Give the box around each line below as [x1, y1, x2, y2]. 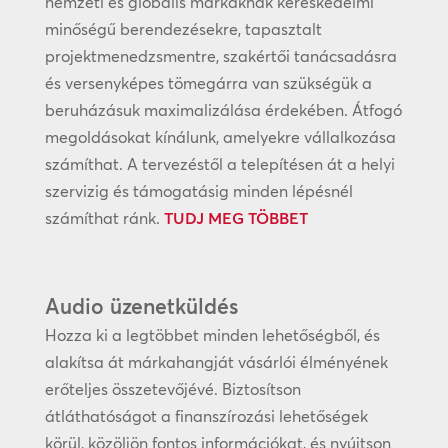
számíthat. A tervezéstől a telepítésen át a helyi [44, 154, 395, 175]
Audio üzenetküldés [44, 293, 238, 320]
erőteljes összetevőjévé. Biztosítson [44, 379, 301, 400]
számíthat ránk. [44, 208, 164, 229]
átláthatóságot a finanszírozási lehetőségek [44, 406, 368, 427]
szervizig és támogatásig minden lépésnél [44, 181, 353, 202]
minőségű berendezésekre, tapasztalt [44, 19, 322, 40]
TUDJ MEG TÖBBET [163, 208, 308, 229]
